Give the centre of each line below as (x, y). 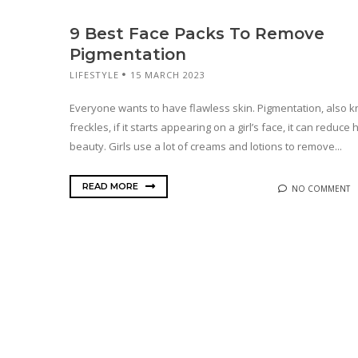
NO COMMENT (321, 188)
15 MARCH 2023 (168, 75)
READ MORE (111, 187)
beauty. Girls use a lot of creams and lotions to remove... (206, 146)
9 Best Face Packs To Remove (197, 34)
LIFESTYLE (94, 75)
